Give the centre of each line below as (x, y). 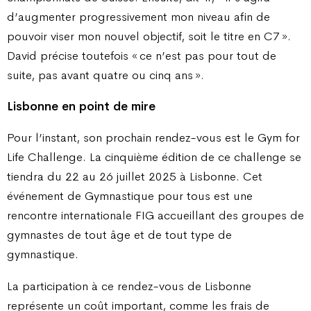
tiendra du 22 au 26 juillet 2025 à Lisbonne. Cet (135, 177)
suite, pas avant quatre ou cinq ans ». (106, 75)
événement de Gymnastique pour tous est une (130, 196)
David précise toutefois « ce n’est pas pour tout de (142, 55)
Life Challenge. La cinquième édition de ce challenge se (154, 157)
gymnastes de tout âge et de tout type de (119, 235)
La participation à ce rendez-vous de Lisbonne (129, 286)
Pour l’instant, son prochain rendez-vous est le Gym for (153, 138)
